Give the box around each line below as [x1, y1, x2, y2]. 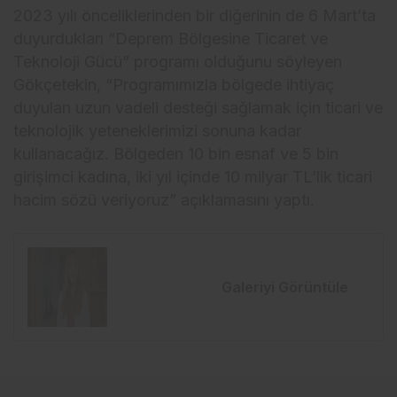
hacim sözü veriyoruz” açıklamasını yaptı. [13, 191, 315, 210]
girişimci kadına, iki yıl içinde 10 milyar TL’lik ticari [13, 167, 373, 187]
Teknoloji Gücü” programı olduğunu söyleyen [13, 52, 343, 72]
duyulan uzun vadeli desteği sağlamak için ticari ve [13, 98, 384, 118]
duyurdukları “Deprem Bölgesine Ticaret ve [13, 29, 329, 49]
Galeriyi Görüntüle [222, 278, 348, 297]
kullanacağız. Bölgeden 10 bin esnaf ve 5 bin [13, 144, 339, 164]
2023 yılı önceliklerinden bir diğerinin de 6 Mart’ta [13, 6, 377, 26]
